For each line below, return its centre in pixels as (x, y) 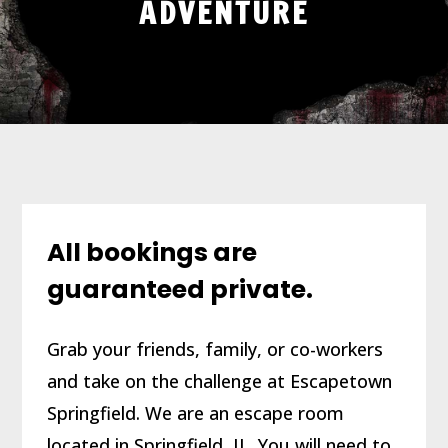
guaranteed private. (180, 290)
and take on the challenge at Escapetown (220, 381)
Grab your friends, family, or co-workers (215, 349)
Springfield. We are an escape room (196, 413)
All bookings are (152, 253)
